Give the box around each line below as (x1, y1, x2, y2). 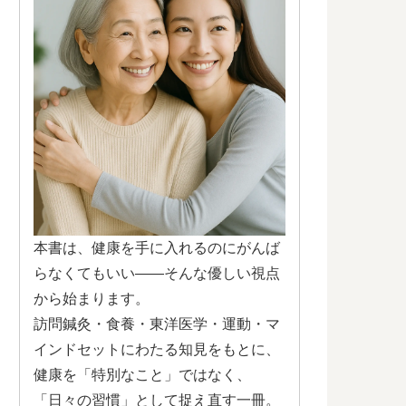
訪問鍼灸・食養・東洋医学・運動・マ (34, 315, 280, 332)
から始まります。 (34, 290, 150, 306)
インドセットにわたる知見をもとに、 (34, 341, 280, 357)
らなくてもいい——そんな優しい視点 (34, 265, 280, 281)
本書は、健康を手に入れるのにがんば (34, 239, 280, 256)
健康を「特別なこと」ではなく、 (34, 366, 251, 382)
